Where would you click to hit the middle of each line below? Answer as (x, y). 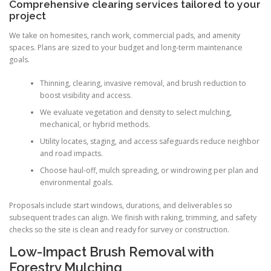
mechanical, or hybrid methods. (95, 124)
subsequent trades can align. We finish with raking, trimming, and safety (133, 218)
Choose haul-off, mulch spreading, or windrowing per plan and (149, 170)
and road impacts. (71, 153)
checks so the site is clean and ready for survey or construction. (119, 230)
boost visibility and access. (86, 95)
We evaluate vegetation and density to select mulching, (135, 112)
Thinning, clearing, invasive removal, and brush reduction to (143, 83)
